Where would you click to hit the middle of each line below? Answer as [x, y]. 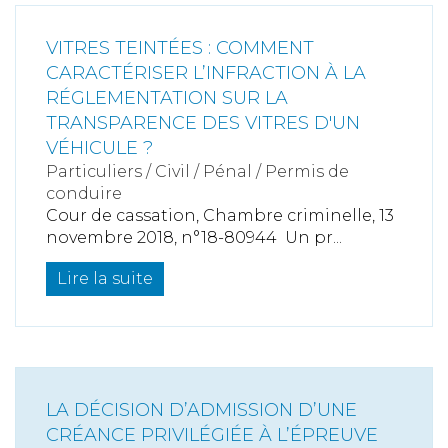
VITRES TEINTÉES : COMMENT [180, 48]
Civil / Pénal [203, 172]
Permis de [307, 172]
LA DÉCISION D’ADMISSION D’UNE [201, 410]
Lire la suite [105, 279]
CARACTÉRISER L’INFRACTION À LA [206, 73]
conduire [84, 194]
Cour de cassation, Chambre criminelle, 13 [220, 216]
